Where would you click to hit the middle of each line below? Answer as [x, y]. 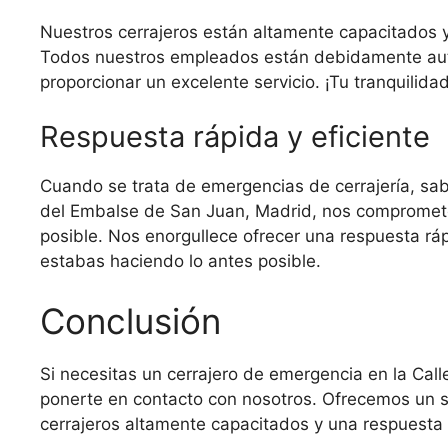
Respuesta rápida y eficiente [235, 137]
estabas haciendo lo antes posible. [180, 261]
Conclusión [130, 320]
